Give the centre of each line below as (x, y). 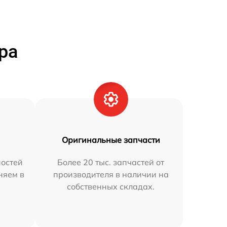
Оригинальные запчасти (111, 140)
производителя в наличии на (111, 175)
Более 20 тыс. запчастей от (111, 162)
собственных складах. (111, 187)
